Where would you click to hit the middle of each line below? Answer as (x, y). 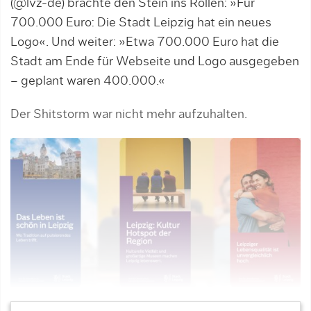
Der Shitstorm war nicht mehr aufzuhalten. (129, 115)
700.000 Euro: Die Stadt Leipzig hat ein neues (141, 23)
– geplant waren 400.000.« (88, 81)
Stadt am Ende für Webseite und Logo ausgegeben (155, 62)
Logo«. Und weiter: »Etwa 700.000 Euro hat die (145, 42)
